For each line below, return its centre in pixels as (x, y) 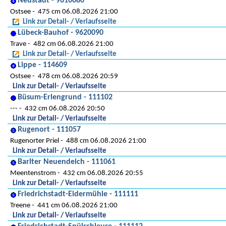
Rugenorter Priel (35, 141)
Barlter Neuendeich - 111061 (67, 162)
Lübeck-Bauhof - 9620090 (61, 33)
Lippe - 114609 (42, 65)
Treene (20, 206)
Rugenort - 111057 (49, 130)
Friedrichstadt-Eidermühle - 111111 (78, 194)
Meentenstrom (33, 173)
